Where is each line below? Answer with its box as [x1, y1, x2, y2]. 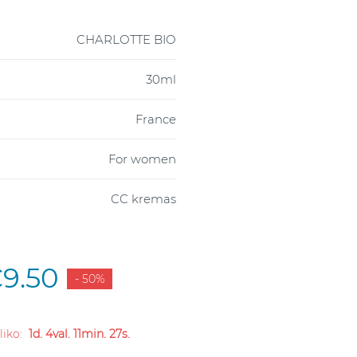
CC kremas [111, 190, 176, 206]
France [135, 111, 176, 127]
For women [108, 151, 176, 167]
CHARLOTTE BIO [76, 31, 176, 47]
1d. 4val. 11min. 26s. [28, 326, 130, 341]
